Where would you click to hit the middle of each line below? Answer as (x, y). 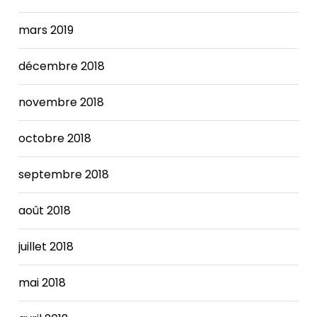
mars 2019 (46, 30)
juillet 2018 (46, 246)
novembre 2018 (62, 102)
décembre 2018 (62, 66)
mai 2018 (42, 282)
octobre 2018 (55, 138)
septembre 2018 (64, 174)
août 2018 (45, 210)
